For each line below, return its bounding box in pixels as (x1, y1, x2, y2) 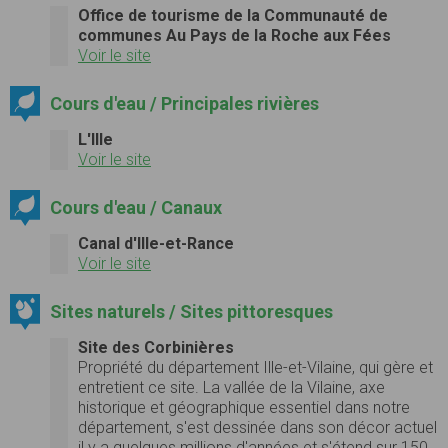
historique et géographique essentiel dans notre (78, 397, 410, 417)
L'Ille (78, 129, 113, 149)
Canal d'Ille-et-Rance (78, 233, 234, 253)
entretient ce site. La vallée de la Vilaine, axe (78, 377, 385, 397)
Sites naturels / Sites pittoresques (49, 300, 333, 322)
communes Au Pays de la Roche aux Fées (78, 25, 391, 45)
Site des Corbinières (78, 337, 234, 357)
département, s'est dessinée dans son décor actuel (78, 417, 437, 437)
